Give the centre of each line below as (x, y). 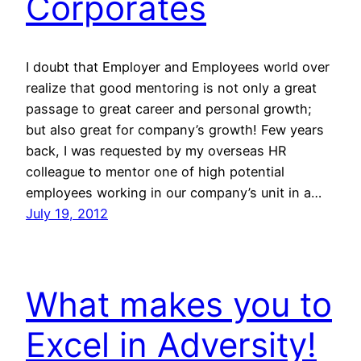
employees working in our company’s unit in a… (174, 192)
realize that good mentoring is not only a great (171, 87)
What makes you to (179, 304)
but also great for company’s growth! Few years (175, 129)
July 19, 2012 (67, 213)
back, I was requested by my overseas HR (156, 150)
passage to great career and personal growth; (169, 108)
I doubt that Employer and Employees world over (178, 66)
